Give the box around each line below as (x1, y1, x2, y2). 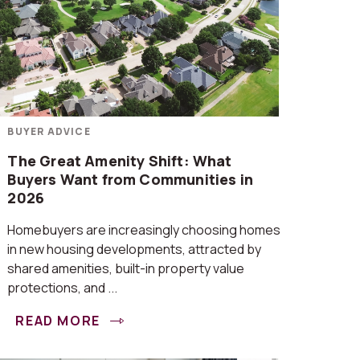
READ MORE (15, 312, 104, 329)
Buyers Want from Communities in (7, 170, 254, 189)
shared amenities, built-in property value (7, 260, 245, 277)
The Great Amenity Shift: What (7, 151, 232, 170)
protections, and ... (7, 279, 118, 297)
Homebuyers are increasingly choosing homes (7, 221, 281, 239)
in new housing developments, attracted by (7, 240, 262, 258)
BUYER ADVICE (7, 125, 91, 138)
